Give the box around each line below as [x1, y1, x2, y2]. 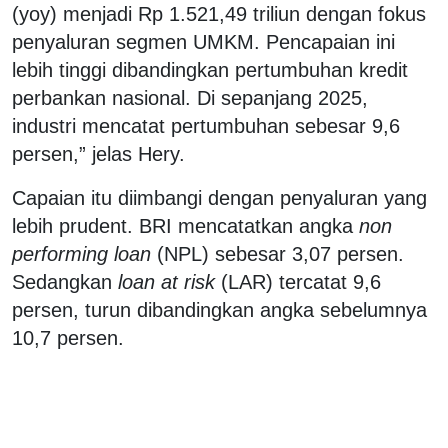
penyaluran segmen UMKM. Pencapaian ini [12, 30, 395, 53]
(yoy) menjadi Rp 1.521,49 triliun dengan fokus [12, 2, 426, 25]
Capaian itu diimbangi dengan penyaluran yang [12, 186, 427, 209]
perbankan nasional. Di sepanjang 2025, [12, 86, 368, 109]
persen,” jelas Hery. [12, 142, 191, 165]
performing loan [12, 242, 151, 265]
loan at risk [118, 270, 215, 293]
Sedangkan [12, 270, 118, 293]
